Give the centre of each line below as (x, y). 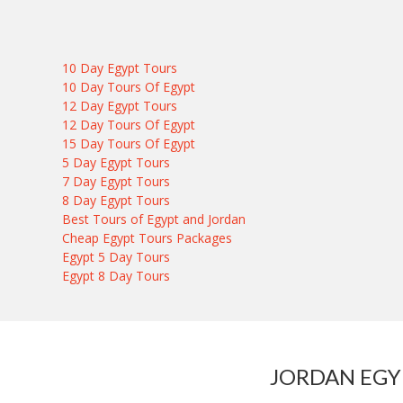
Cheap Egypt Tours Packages (148, 238)
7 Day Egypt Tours (116, 181)
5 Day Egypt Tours (116, 162)
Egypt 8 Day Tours (116, 276)
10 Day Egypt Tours (120, 68)
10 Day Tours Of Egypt (129, 87)
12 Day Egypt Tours (120, 106)
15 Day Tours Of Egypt (129, 143)
